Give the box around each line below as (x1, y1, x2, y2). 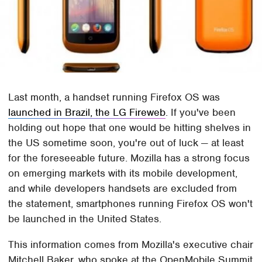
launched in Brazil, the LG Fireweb (8, 106, 166, 119)
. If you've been (166, 106, 236, 119)
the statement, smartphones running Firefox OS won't (8, 197, 253, 211)
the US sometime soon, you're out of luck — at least (8, 136, 244, 150)
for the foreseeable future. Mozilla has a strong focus (8, 151, 250, 165)
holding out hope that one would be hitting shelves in (8, 121, 251, 135)
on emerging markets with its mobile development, (8, 167, 238, 180)
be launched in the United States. (8, 212, 162, 226)
